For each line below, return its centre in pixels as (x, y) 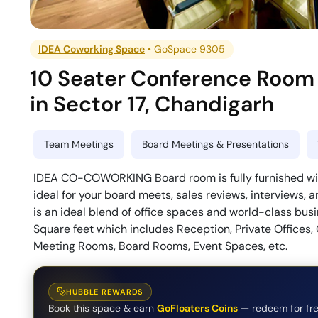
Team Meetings (79, 144)
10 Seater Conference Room (172, 79)
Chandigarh (215, 104)
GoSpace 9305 (190, 49)
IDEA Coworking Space (92, 49)
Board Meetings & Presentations (215, 144)
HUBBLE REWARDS (105, 291)
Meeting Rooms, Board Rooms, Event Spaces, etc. (160, 246)
